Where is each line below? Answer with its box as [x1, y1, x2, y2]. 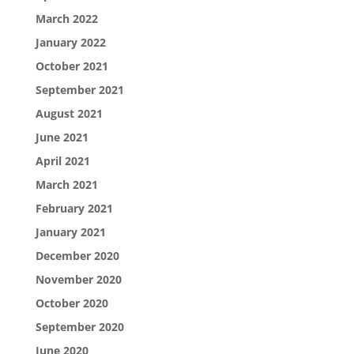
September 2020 [35, 318, 124, 334]
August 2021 [35, 105, 103, 121]
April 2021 [35, 153, 90, 168]
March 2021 [35, 176, 98, 192]
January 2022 [35, 34, 106, 50]
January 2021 [35, 224, 106, 239]
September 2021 [35, 81, 124, 97]
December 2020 [35, 247, 119, 263]
